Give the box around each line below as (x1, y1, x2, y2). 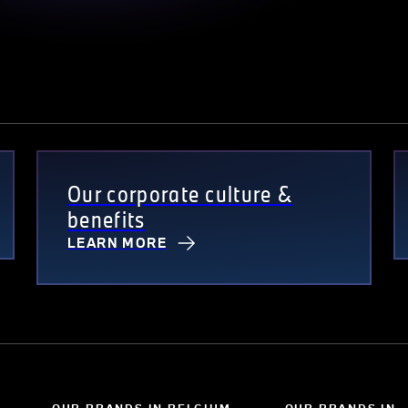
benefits (67, 204, 146, 235)
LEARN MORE (67, 234, 167, 252)
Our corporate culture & (67, 178, 293, 209)
